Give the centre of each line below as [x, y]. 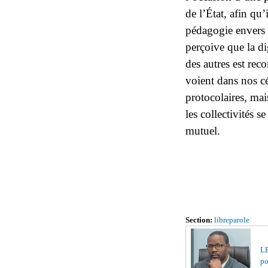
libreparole [232, 220]
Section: [200, 220]
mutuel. [204, 131]
